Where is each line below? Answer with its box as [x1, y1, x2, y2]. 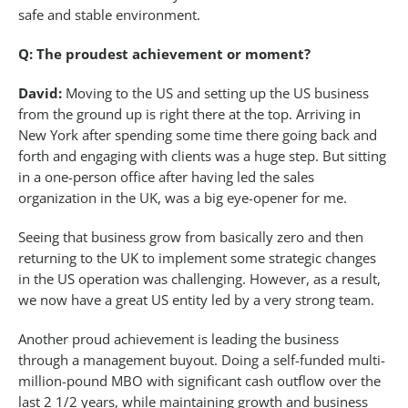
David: [18, 84, 62, 103]
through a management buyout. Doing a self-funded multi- [18, 351, 385, 370]
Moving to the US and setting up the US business [62, 84, 369, 103]
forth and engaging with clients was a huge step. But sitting [18, 147, 386, 166]
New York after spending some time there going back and [18, 126, 377, 145]
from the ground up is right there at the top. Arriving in [18, 105, 361, 124]
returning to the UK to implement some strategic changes [18, 249, 376, 268]
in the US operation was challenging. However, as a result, [18, 270, 381, 289]
